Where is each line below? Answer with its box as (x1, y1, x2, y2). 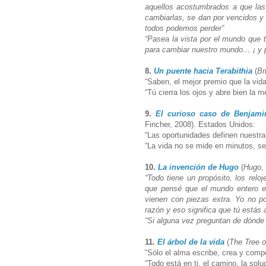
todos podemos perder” (145, 23, 226, 33)
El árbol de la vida (157, 237, 224, 246)
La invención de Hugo (158, 162, 239, 172)
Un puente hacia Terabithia (154, 66, 252, 75)
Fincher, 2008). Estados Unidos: (145, 119, 258, 129)
